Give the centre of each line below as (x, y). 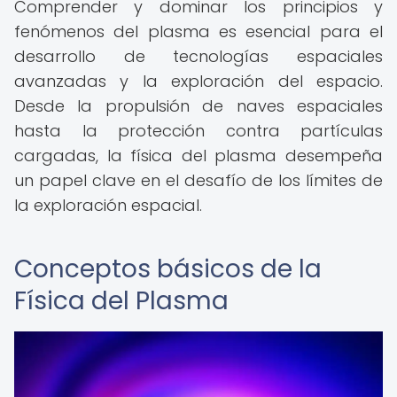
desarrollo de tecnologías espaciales (198, 56)
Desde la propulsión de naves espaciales (198, 106)
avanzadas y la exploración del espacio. (198, 81)
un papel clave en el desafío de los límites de (198, 180)
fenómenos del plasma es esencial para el (198, 31)
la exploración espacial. (108, 205)
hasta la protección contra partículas (198, 131)
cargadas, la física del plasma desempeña (198, 156)
